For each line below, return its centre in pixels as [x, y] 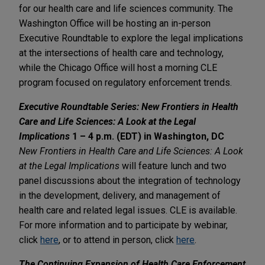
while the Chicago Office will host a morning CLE [118, 67]
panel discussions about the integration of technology [130, 180]
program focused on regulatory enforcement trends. [125, 82]
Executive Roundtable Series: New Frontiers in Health [129, 106]
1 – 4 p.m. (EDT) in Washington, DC [148, 136]
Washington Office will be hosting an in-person [115, 23]
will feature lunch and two [173, 166]
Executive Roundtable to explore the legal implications [131, 38]
